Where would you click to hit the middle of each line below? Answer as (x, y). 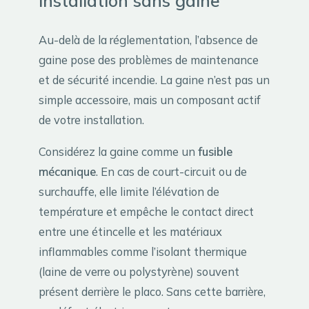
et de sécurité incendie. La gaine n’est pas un (154, 80)
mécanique (67, 171)
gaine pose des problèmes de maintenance (149, 60)
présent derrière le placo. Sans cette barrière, (152, 291)
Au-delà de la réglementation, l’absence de (148, 40)
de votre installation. (91, 120)
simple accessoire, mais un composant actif (150, 100)
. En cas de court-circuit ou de (171, 171)
